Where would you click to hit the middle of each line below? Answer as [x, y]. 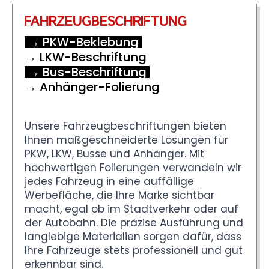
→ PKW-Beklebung [83, 42]
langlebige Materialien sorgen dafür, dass [133, 236]
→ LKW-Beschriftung [86, 57]
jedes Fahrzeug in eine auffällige [109, 181]
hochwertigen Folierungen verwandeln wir [133, 167]
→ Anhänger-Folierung [92, 87]
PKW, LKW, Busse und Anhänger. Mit [114, 153]
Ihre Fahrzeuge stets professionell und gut [134, 250]
